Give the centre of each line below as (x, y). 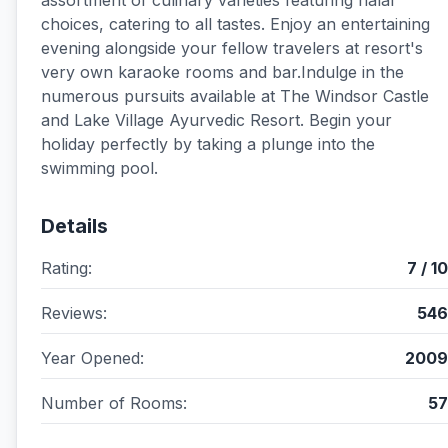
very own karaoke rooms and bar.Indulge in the (222, 72)
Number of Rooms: (114, 403)
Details (74, 226)
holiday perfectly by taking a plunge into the (208, 144)
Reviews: (74, 313)
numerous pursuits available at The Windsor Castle (235, 96)
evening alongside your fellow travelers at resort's (232, 48)
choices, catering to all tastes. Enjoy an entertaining (235, 24)
